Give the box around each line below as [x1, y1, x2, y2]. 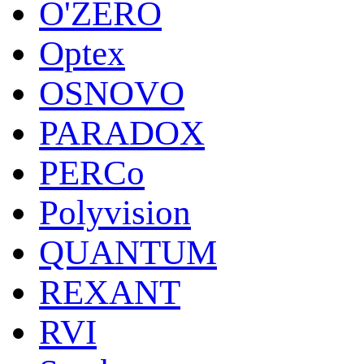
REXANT [39, 272, 180, 311]
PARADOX [39, 113, 205, 152]
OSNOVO [39, 73, 184, 112]
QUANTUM [39, 232, 217, 271]
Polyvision [39, 193, 191, 232]
